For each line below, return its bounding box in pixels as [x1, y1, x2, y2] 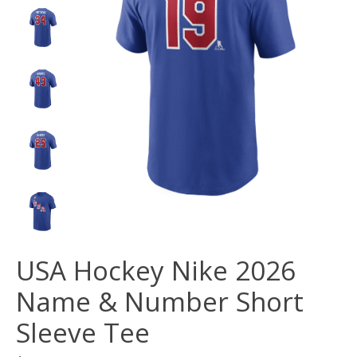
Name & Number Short [16, 284, 304, 320]
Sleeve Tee [16, 315, 150, 351]
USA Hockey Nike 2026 [16, 253, 296, 289]
